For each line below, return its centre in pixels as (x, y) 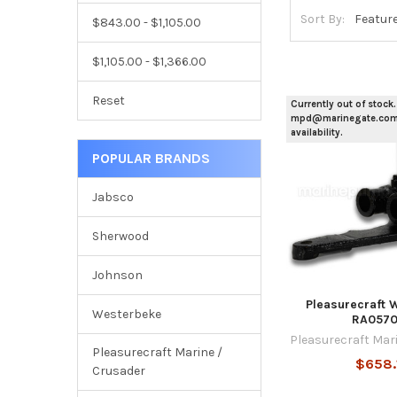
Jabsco (113, 197)
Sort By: (323, 19)
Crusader (118, 371)
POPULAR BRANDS (151, 158)
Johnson (117, 275)
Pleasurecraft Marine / (157, 353)
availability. (317, 133)
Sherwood (120, 236)
